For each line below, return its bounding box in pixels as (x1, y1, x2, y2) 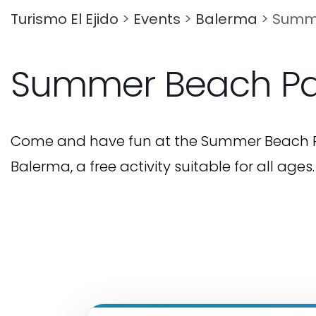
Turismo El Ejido (11, 9, 119, 29)
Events (133, 9, 181, 29)
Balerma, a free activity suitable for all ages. (11, 157, 315, 176)
